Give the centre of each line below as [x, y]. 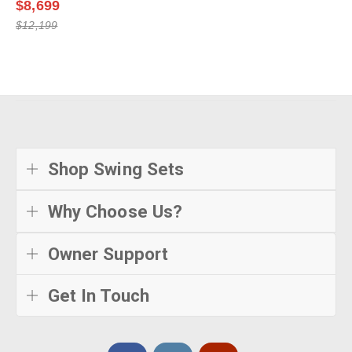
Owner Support [108, 253]
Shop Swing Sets [116, 169]
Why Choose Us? [115, 211]
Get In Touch [99, 295]
